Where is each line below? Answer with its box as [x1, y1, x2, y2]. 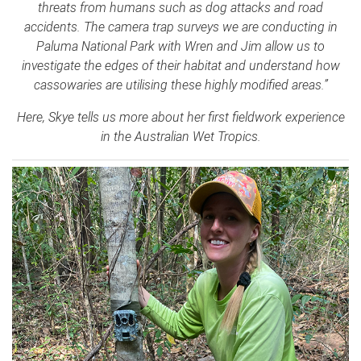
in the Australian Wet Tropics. [100, 128, 261, 144]
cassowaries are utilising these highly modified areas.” [33, 77, 328, 93]
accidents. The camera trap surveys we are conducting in [23, 19, 338, 35]
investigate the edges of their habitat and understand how [21, 57, 340, 73]
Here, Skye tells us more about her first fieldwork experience [16, 109, 345, 125]
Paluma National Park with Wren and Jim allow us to [36, 38, 325, 54]
